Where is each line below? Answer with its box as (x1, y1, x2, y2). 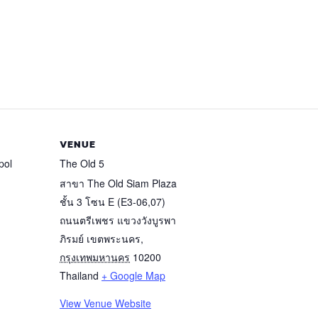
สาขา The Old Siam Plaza (60, 176, 177, 191)
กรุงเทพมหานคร (60, 250, 130, 265)
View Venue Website (60, 296, 151, 311)
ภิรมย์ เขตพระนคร (60, 231, 141, 246)
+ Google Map (102, 268, 165, 283)
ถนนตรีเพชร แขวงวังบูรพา (60, 213, 176, 228)
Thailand (60, 268, 99, 283)
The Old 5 (60, 156, 104, 171)
